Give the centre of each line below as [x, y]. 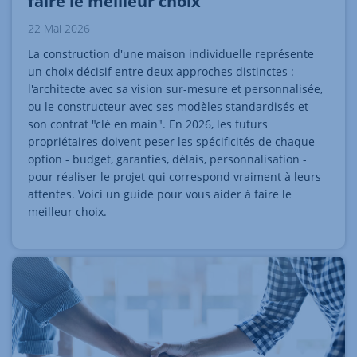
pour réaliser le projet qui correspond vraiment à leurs [175, 177]
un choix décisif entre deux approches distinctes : [161, 72]
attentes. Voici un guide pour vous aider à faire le [160, 194]
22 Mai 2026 [59, 29]
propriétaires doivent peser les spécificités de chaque [171, 142]
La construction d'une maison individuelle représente [171, 54]
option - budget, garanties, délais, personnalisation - [167, 159]
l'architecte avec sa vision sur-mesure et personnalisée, [175, 89]
